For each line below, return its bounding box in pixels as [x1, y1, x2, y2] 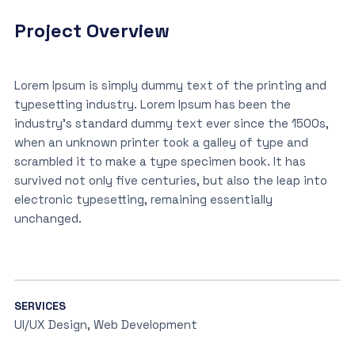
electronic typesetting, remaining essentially [13, 192, 273, 207]
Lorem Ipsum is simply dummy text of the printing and [13, 78, 326, 93]
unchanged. [13, 211, 82, 226]
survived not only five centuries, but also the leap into [13, 173, 327, 188]
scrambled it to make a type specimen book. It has [13, 154, 306, 169]
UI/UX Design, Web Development [13, 317, 197, 332]
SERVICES [13, 299, 66, 313]
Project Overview [13, 18, 170, 43]
